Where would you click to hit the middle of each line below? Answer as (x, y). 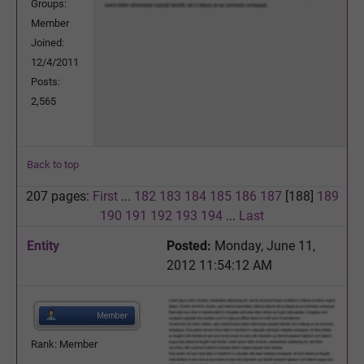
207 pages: (59, 196)
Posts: (45, 81)
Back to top (53, 164)
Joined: (48, 42)
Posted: (189, 245)
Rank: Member (64, 344)
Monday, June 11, (263, 245)
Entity (43, 245)
